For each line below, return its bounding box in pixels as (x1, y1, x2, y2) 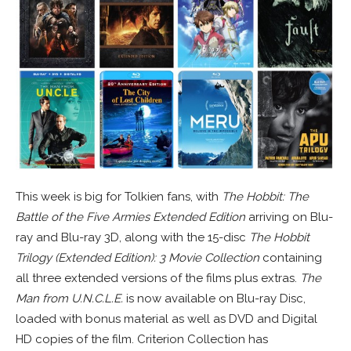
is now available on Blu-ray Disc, (123, 291, 306, 306)
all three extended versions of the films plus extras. (16, 270, 300, 285)
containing (259, 250, 322, 265)
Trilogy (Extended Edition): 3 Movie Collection (16, 250, 259, 265)
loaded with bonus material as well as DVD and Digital (16, 311, 317, 326)
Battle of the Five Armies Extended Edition (16, 209, 245, 224)
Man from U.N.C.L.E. (16, 291, 123, 306)
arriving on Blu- (245, 209, 333, 224)
